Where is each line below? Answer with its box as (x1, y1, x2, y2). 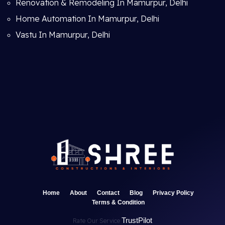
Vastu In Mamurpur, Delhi (16, 30, 110, 40)
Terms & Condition (91, 199, 145, 206)
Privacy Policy (152, 189, 194, 196)
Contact (96, 189, 120, 196)
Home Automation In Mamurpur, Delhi (16, 14, 159, 24)
